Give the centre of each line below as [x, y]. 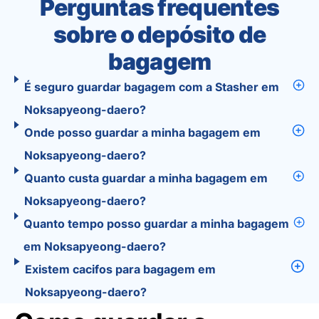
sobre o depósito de [159, 35]
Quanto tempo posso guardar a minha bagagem [157, 224]
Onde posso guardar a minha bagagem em [143, 132]
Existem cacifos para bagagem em [121, 269]
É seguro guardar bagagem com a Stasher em [151, 87]
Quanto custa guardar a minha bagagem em [146, 178]
